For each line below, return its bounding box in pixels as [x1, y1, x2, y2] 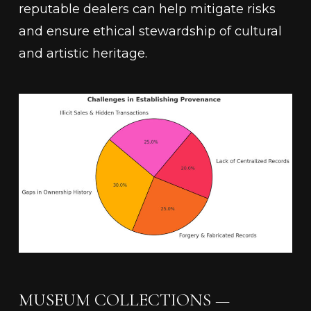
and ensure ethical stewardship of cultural [18, 24, 282, 39]
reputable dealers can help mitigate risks [18, 1, 276, 17]
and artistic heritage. [18, 46, 147, 61]
